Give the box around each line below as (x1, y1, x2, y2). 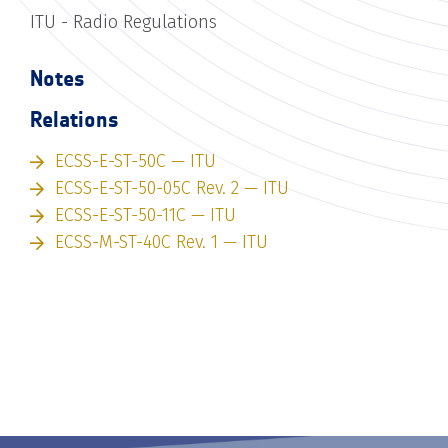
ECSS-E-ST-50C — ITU (55, 149, 216, 172)
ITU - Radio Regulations (30, 10, 217, 33)
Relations (30, 105, 119, 133)
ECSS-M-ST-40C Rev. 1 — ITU (55, 230, 268, 253)
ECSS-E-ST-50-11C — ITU (55, 203, 236, 226)
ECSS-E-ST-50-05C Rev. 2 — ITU (55, 176, 289, 199)
